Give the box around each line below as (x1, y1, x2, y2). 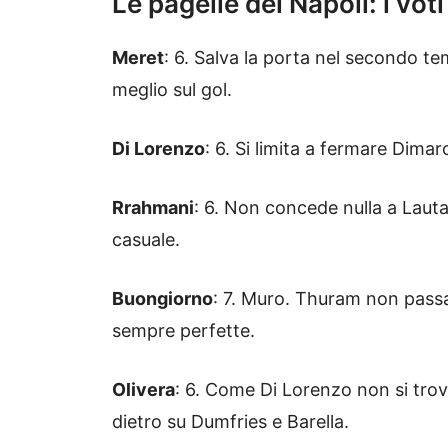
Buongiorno (112, 288, 213, 310)
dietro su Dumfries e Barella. (112, 411, 349, 433)
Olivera (112, 379, 175, 401)
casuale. (112, 229, 180, 251)
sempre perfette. (112, 320, 255, 342)
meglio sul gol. (112, 79, 232, 101)
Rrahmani (112, 197, 194, 219)
